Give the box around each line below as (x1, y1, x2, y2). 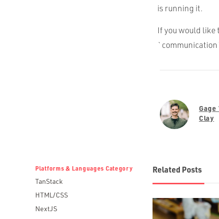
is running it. (157, 2, 203, 13)
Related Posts (153, 164, 202, 175)
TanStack (35, 176, 63, 185)
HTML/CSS (35, 190, 68, 199)
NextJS (35, 204, 57, 213)
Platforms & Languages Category (35, 164, 133, 172)
